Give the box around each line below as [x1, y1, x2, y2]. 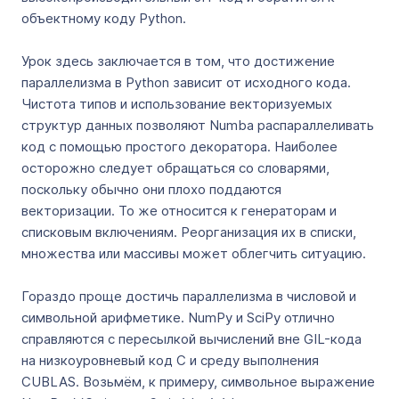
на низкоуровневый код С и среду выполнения [21, 352, 319, 369]
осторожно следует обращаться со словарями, [21, 159, 330, 176]
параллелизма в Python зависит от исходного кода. [21, 74, 351, 91]
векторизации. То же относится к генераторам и [21, 202, 337, 219]
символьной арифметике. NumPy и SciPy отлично [21, 309, 335, 326]
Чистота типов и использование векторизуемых [21, 95, 332, 112]
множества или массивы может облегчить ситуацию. [21, 245, 366, 262]
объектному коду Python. [21, 10, 186, 27]
